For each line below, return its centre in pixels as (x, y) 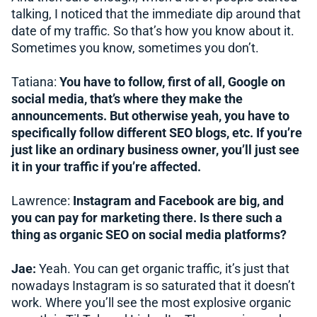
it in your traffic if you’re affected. (106, 167)
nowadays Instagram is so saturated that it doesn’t (153, 286)
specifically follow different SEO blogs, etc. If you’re (157, 133)
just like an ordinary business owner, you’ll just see (155, 150)
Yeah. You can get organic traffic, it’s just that (164, 269)
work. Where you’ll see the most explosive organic (151, 302)
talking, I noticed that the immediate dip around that (156, 14)
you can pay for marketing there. (104, 218)
